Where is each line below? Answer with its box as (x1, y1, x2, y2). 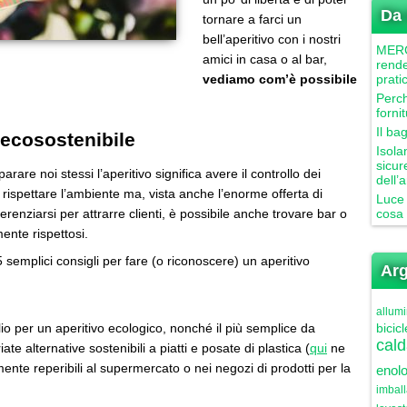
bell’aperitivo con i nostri (203, 32, 341, 46)
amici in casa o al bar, (203, 52, 327, 66)
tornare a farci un (203, 12, 302, 26)
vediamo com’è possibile (203, 72, 357, 86)
